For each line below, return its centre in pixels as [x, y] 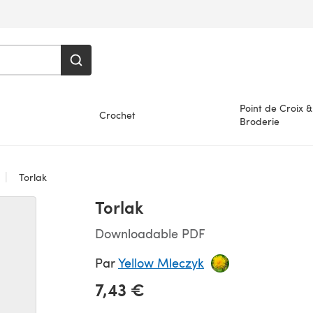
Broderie [259, 121]
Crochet [118, 115]
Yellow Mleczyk [161, 262]
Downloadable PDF [150, 233]
